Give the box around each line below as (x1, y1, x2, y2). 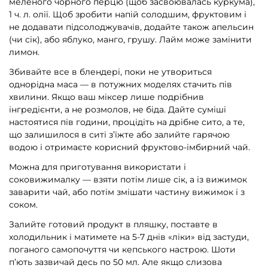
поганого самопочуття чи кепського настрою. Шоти (9, 243, 236, 255)
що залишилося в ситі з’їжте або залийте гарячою (9, 129, 230, 141)
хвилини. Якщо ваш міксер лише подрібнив (9, 92, 204, 103)
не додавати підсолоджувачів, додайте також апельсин (9, 22, 254, 33)
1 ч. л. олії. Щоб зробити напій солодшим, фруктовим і (9, 9, 246, 20)
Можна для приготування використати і (9, 161, 186, 172)
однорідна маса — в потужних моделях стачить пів (9, 79, 232, 90)
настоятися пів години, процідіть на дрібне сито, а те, (9, 117, 245, 128)
